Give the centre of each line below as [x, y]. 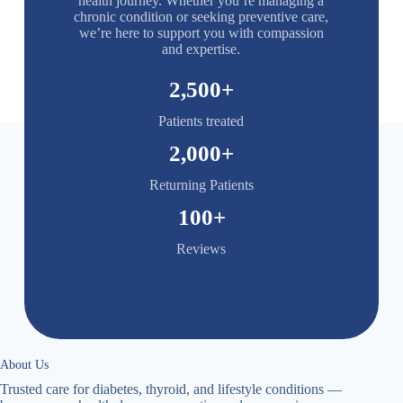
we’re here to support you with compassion [201, 32]
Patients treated [201, 121]
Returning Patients [201, 184]
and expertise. [201, 49]
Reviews [201, 248]
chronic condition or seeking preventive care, [201, 16]
